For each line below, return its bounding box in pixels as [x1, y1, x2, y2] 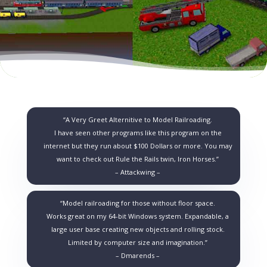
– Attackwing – [115, 167, 161, 176]
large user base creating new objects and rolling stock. [51, 224, 225, 234]
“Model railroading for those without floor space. [60, 198, 216, 207]
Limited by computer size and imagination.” [68, 237, 208, 247]
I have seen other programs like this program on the [54, 128, 222, 137]
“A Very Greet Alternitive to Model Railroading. [63, 114, 213, 124]
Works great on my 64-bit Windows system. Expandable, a [46, 211, 229, 221]
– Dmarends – [116, 250, 160, 260]
